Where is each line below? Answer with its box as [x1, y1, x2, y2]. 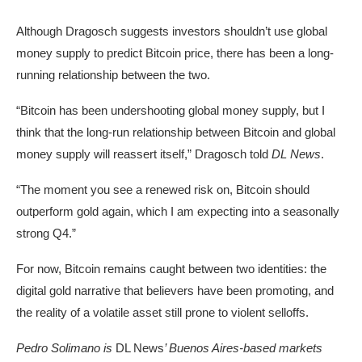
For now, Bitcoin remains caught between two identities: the [16, 262, 326, 276]
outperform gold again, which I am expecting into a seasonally [16, 204, 339, 219]
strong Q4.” [16, 226, 76, 241]
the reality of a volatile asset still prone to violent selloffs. [16, 305, 309, 320]
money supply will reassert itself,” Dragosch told [16, 147, 271, 162]
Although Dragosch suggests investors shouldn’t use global [16, 24, 327, 39]
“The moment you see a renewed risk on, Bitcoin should [16, 183, 309, 197]
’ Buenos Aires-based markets [164, 341, 322, 356]
